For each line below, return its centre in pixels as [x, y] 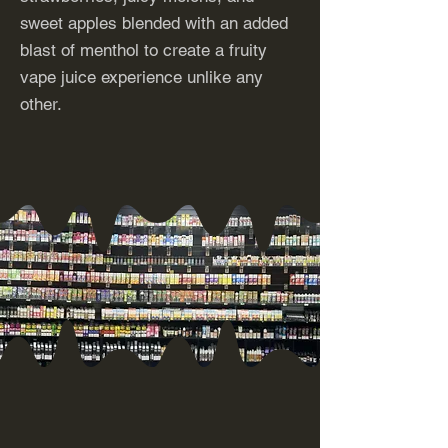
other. [41, 104]
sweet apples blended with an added [154, 23]
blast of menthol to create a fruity [143, 50]
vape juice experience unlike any [141, 77]
